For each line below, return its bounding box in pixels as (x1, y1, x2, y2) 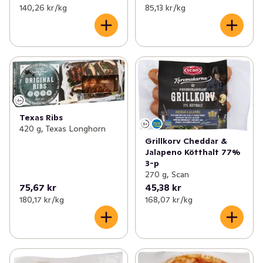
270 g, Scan (144, 168, 189, 180)
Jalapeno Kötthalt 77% (144, 146, 241, 157)
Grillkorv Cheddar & (144, 135, 227, 146)
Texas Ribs (19, 112, 63, 123)
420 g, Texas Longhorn (19, 123, 106, 134)
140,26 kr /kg (19, 2, 67, 13)
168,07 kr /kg (144, 194, 193, 205)
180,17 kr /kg (19, 194, 64, 205)
